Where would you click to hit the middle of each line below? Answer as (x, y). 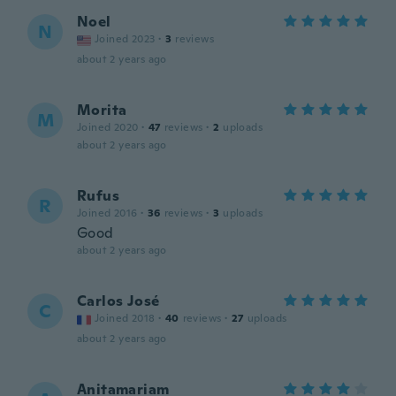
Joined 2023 (125, 39)
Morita (102, 110)
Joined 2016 (107, 213)
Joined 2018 (125, 318)
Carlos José (118, 301)
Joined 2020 (108, 127)
